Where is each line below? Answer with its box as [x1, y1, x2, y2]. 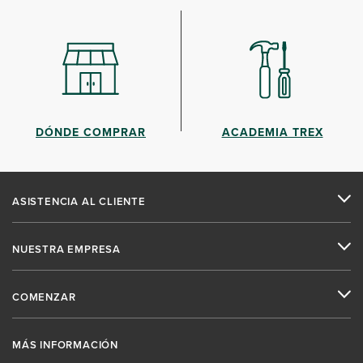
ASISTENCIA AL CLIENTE [12, 194, 146, 210]
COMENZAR [12, 289, 76, 305]
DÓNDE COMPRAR [36, 124, 146, 141]
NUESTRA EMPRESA [12, 241, 121, 258]
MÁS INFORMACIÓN [12, 337, 118, 353]
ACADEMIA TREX [221, 124, 323, 141]
